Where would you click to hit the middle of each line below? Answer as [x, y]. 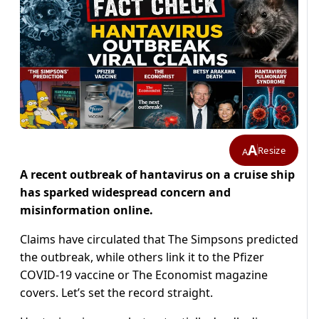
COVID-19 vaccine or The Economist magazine [144, 275]
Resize [272, 150]
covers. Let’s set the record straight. [116, 293]
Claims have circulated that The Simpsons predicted [159, 240]
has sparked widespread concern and [125, 193]
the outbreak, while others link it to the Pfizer [142, 257]
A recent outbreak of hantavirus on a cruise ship [157, 175]
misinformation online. [87, 210]
